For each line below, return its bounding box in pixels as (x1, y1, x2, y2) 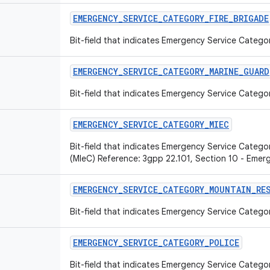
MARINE (209, 66, 239, 77)
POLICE (209, 237, 239, 248)
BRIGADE (233, 13, 269, 24)
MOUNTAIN (209, 184, 251, 195)
